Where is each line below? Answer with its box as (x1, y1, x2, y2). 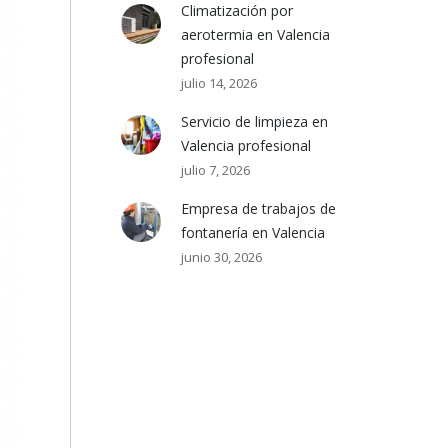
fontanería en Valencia (181, 223, 326, 242)
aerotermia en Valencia (181, 25, 331, 44)
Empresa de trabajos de (181, 199, 337, 218)
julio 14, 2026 (181, 74, 258, 92)
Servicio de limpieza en (181, 112, 329, 131)
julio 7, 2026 (181, 161, 251, 179)
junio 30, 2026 (181, 248, 263, 266)
